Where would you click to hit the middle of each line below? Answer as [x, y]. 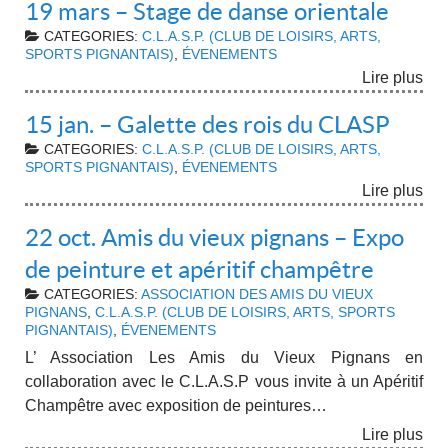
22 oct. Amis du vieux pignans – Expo [214, 237]
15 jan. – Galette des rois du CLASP [207, 124]
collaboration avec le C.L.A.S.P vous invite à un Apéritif [224, 382]
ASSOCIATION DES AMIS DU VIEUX [257, 294]
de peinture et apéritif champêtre [199, 269]
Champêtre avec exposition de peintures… [176, 406]
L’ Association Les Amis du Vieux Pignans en [224, 358]
